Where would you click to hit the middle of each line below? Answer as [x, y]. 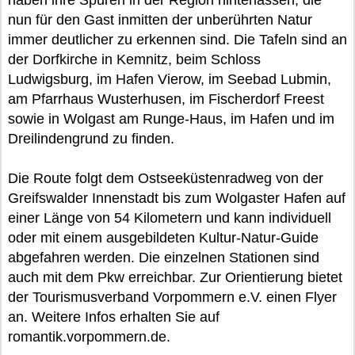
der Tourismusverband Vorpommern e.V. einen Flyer [172, 297]
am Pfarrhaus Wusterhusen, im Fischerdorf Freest [166, 99]
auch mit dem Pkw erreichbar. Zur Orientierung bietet [175, 277]
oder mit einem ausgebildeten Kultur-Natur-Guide [163, 237]
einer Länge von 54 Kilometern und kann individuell [170, 218]
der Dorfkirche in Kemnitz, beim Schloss [134, 59]
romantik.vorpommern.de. [89, 336]
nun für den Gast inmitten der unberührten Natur [160, 19]
